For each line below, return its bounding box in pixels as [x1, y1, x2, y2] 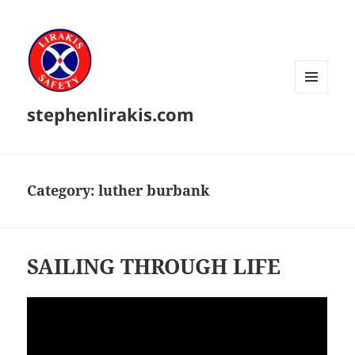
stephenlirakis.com [27, 102, 195, 127]
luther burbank [98, 181, 210, 200]
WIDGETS [295, 119, 340, 133]
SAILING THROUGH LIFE [27, 252, 281, 281]
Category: [27, 181, 99, 200]
